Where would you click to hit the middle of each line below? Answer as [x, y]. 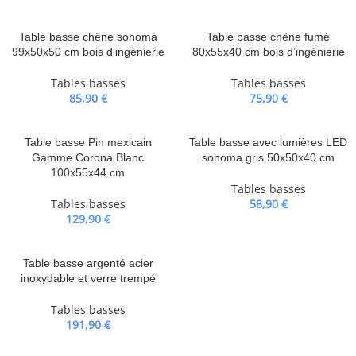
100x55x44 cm [88, 172]
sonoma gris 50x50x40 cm [268, 157]
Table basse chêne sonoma [88, 37]
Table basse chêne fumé [268, 37]
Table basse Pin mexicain [88, 142]
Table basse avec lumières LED [268, 142]
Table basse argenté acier [88, 263]
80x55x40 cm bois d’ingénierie [268, 52]
